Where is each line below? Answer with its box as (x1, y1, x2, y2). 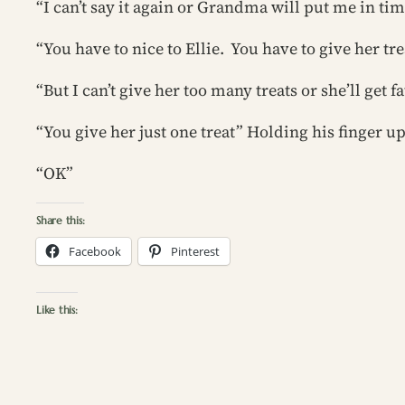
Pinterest (171, 243, 220, 259)
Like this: (36, 303, 78, 316)
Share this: (36, 213, 85, 227)
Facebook (69, 243, 121, 259)
